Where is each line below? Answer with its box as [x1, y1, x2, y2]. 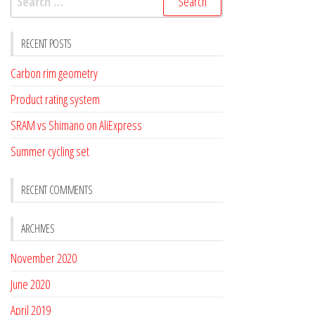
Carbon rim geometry [11, 64, 98, 82]
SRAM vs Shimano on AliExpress [11, 116, 142, 134]
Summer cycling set [11, 142, 89, 160]
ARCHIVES [21, 220, 55, 236]
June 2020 [11, 275, 50, 292]
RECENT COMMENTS [21, 181, 93, 198]
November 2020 [11, 249, 77, 266]
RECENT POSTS [21, 35, 72, 51]
